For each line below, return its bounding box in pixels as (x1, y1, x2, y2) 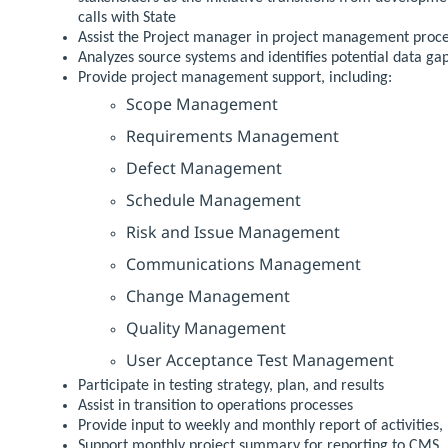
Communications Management (126, 252, 361, 275)
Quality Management (126, 316, 286, 339)
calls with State (78, 9, 176, 26)
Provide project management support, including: (78, 69, 392, 86)
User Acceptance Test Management (126, 348, 394, 371)
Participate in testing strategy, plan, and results (78, 377, 384, 394)
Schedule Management (126, 188, 301, 211)
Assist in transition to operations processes (78, 397, 353, 414)
